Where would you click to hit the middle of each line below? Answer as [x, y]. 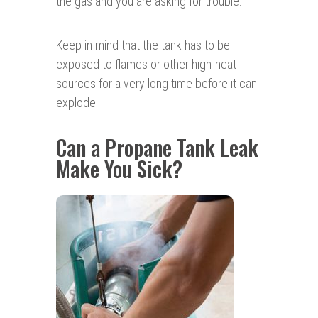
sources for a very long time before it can [157, 84]
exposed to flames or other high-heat [146, 65]
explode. [77, 103]
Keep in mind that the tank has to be [143, 45]
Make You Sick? [119, 169]
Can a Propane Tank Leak [157, 148]
